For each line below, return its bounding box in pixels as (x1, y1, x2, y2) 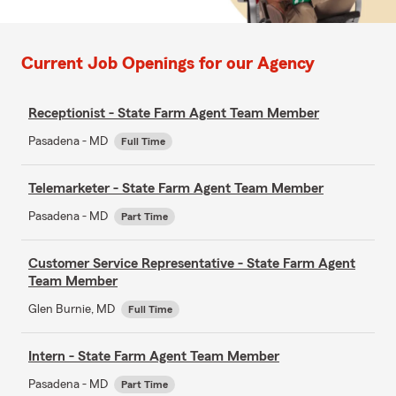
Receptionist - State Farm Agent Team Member (28, 105, 319, 120)
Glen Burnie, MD (28, 302, 118, 316)
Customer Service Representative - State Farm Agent (28, 255, 355, 270)
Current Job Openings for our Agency (21, 54, 315, 72)
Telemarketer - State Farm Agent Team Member (28, 180, 324, 195)
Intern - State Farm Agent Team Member (28, 348, 279, 363)
